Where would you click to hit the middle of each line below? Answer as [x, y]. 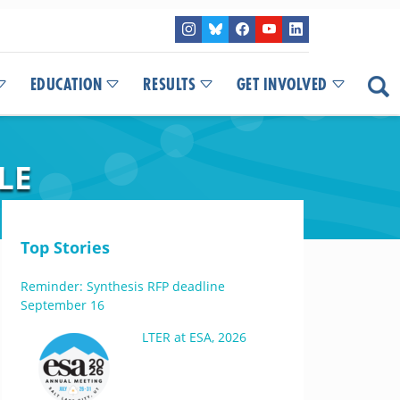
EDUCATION [66, 85]
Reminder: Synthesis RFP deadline [122, 286]
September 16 [62, 305]
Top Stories [65, 247]
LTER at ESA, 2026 [194, 337]
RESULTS [169, 85]
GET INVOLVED [282, 85]
